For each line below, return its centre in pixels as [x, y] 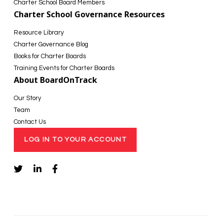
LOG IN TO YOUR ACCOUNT [75, 140]
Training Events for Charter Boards [64, 68]
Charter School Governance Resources [90, 15]
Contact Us [30, 122]
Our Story [28, 98]
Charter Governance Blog [51, 45]
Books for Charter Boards [50, 56]
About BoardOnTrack [56, 80]
